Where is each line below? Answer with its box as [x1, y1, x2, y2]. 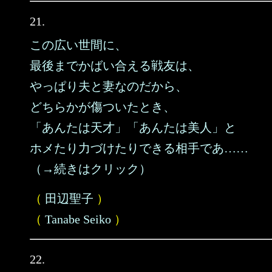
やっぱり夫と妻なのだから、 [30, 80, 188, 93]
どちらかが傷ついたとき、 [30, 100, 175, 114]
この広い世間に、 [30, 38, 127, 52]
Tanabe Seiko [45, 212, 111, 226]
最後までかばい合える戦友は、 [30, 59, 200, 72]
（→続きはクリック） [30, 162, 151, 175]
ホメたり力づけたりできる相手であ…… [30, 141, 248, 155]
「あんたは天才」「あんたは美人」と [30, 121, 236, 134]
